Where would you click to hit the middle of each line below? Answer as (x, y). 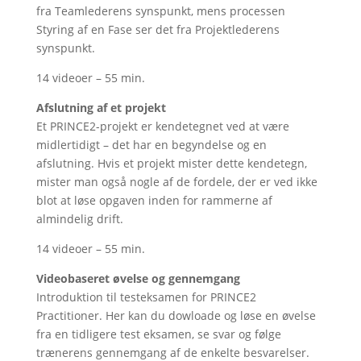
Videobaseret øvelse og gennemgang (138, 278)
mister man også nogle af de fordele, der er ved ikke (176, 182)
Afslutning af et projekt (101, 108)
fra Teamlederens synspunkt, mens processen (160, 11)
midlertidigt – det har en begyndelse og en (151, 145)
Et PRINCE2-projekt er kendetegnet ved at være (162, 126)
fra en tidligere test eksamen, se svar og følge (158, 334)
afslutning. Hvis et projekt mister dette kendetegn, (171, 163)
